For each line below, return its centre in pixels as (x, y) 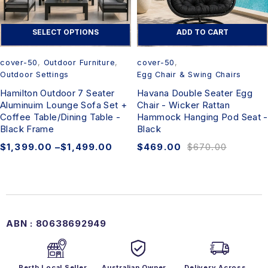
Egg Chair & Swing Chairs (189, 74)
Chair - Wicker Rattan (183, 105)
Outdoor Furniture (79, 62)
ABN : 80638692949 (56, 223)
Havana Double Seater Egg (195, 93)
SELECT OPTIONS (66, 32)
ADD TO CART (202, 32)
